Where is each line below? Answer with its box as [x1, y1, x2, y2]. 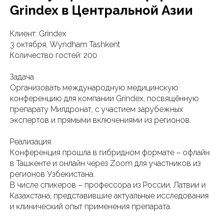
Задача [10, 72, 34, 82]
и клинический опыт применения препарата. [10, 202, 171, 211]
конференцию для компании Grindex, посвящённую [10, 94, 199, 103]
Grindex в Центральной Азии [10, 3, 193, 18]
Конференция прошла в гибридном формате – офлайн [10, 148, 210, 157]
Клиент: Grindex [10, 29, 66, 38]
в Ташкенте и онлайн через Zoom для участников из [10, 159, 201, 168]
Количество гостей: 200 [10, 51, 97, 60]
